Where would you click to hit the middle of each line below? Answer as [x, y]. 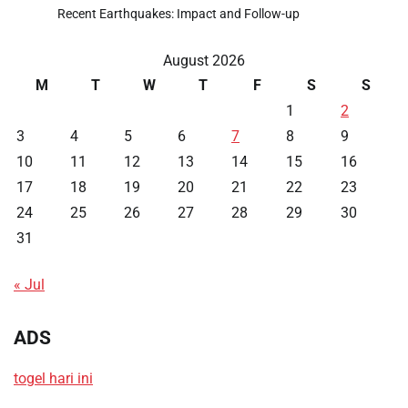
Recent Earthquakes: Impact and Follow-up [178, 13]
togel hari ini [53, 379]
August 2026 [204, 60]
